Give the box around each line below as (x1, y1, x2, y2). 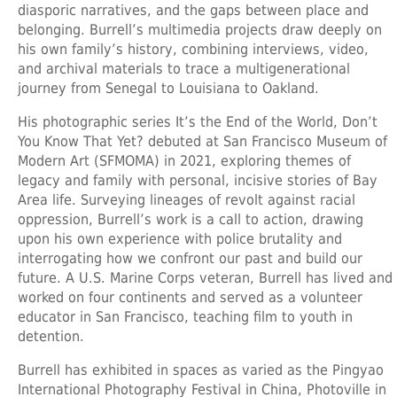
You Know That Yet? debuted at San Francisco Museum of (18, 132, 387, 150)
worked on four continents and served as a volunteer (18, 288, 362, 306)
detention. (18, 327, 84, 345)
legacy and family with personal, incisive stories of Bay (18, 171, 378, 189)
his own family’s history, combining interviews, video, (18, 40, 369, 58)
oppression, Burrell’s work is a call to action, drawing (18, 210, 363, 228)
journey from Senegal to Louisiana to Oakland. (18, 79, 319, 97)
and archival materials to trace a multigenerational (18, 59, 350, 77)
